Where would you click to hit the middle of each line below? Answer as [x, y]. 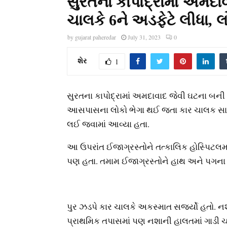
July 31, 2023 [144, 37]
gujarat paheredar [96, 37]
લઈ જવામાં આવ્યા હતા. [108, 124]
